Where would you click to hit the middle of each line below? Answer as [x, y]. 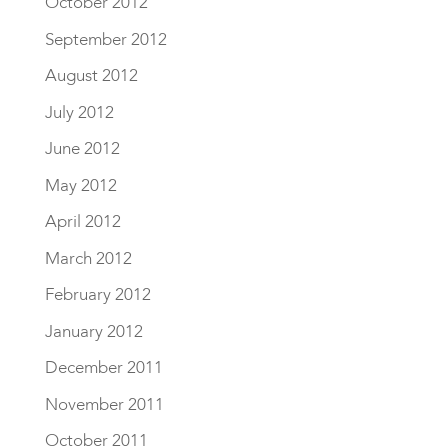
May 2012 [80, 185]
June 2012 [82, 149]
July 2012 [79, 112]
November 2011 [104, 404]
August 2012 [91, 76]
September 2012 [105, 39]
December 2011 [103, 368]
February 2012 [97, 295]
